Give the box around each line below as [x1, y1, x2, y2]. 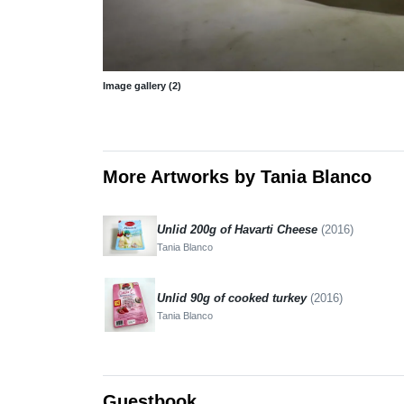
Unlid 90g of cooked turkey [157, 290, 310, 305]
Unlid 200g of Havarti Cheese [157, 222, 321, 236]
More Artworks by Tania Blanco [103, 166, 372, 187]
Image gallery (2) [103, 79, 181, 91]
